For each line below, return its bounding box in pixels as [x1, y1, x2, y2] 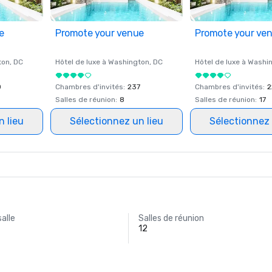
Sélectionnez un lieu [70, 115, 163, 127]
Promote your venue [55, 27, 144, 39]
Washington [108, 58, 149, 66]
